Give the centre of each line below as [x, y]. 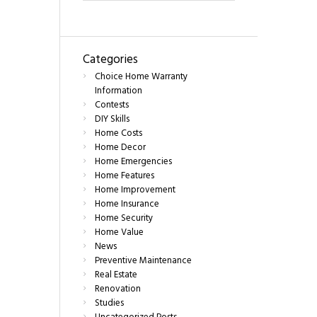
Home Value [120, 233]
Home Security [124, 219]
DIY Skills [113, 120]
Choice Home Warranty [142, 77]
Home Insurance [127, 204]
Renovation [118, 289]
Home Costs [119, 134]
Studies [110, 304]
